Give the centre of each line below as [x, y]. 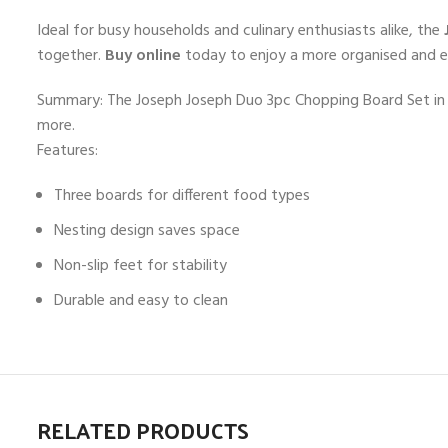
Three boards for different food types [182, 196]
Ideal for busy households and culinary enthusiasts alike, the [240, 31]
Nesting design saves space [147, 231]
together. [71, 56]
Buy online [143, 56]
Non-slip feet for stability [140, 266]
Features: [67, 151]
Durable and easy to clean [141, 301]
